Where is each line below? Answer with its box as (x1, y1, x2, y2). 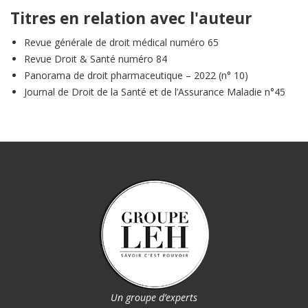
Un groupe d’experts (111, 291, 197, 305)
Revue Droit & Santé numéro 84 (24, 52, 167, 66)
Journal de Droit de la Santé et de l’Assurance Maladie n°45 (24, 85, 285, 99)
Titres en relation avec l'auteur (10, 8, 252, 30)
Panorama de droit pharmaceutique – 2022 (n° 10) (24, 69, 248, 82)
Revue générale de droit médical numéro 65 (24, 36, 219, 49)
